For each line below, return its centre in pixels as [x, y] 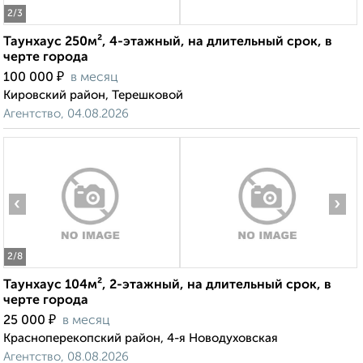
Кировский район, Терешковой [93, 96]
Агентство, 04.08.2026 [66, 114]
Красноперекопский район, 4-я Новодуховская [141, 339]
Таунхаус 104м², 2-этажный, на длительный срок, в [167, 286]
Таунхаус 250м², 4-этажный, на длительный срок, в [168, 43]
